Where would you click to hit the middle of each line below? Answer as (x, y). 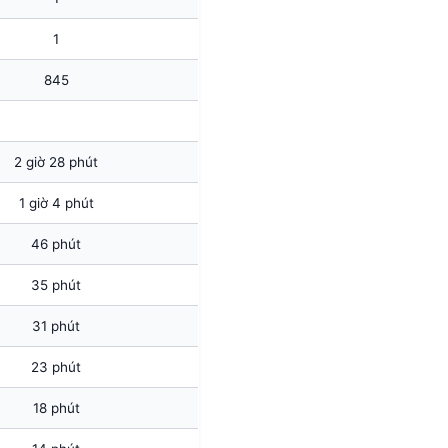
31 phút (56, 325)
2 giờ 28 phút (56, 161)
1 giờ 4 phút (56, 202)
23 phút (56, 366)
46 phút (56, 243)
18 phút (56, 407)
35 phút (56, 284)
